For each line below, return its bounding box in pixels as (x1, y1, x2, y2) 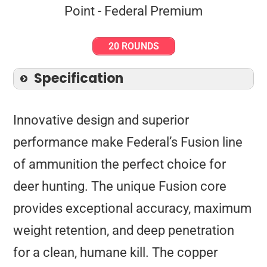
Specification (34, 69, 124, 88)
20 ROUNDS (108, 40, 159, 52)
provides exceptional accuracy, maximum (13, 200, 252, 216)
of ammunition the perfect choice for (13, 156, 226, 172)
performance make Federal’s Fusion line (13, 134, 243, 150)
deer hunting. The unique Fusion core (13, 178, 227, 194)
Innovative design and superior (13, 112, 190, 128)
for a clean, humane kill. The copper (13, 244, 218, 260)
